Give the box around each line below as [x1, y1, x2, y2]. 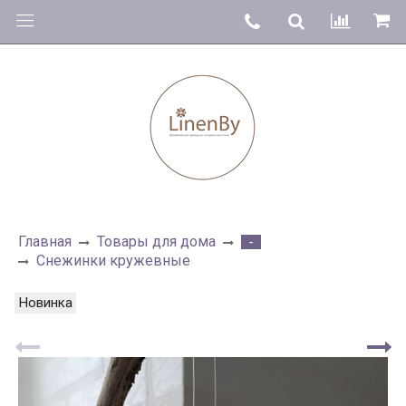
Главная [18, 233, 72, 251]
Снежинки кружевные [36, 252, 190, 270]
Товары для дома [97, 233, 216, 251]
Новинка [18, 294, 72, 311]
